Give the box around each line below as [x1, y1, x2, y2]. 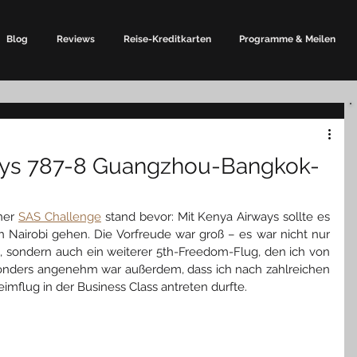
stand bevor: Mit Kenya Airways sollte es [104, 210, 331, 224]
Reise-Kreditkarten [124, 33, 211, 45]
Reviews [57, 33, 95, 45]
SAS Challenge [18, 210, 101, 224]
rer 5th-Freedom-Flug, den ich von [137, 245, 331, 259]
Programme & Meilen [239, 33, 335, 45]
